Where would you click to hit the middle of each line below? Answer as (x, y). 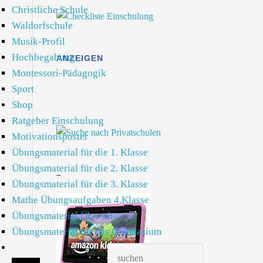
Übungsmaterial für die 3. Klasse (80, 184)
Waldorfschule (42, 26)
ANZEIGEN (80, 58)
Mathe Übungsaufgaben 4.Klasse (80, 200)
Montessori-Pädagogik (59, 73)
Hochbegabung (43, 57)
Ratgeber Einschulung (58, 121)
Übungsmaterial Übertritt (64, 216)
